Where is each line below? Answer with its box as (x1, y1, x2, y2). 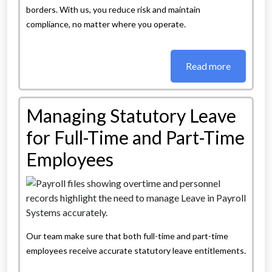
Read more (186, 60, 231, 72)
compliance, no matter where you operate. (26, 19, 186, 30)
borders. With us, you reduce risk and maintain (26, 4, 200, 15)
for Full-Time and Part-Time (26, 126, 245, 149)
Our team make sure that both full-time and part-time (26, 231, 228, 242)
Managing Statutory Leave (26, 104, 236, 127)
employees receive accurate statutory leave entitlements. (26, 245, 246, 256)
